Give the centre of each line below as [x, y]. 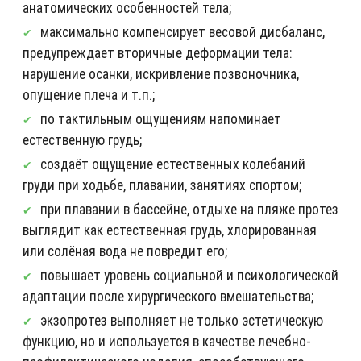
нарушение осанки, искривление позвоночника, [161, 73]
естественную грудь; [82, 139]
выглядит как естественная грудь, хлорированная [170, 230]
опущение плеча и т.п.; [89, 94]
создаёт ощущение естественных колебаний [173, 164]
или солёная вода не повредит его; [125, 251]
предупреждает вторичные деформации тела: [157, 52]
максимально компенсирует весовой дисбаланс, [183, 31]
